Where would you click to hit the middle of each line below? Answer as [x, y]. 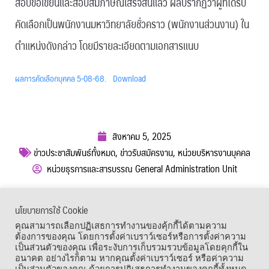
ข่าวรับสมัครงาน [146, 153]
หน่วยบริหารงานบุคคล [214, 153]
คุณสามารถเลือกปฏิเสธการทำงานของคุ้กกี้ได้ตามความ [121, 226]
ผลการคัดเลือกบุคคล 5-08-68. [61, 78]
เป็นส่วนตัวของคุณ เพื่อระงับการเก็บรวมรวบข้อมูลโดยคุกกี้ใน [131, 247]
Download [129, 78]
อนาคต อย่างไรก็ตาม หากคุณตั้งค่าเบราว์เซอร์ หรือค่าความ [129, 258]
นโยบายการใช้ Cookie [51, 210]
